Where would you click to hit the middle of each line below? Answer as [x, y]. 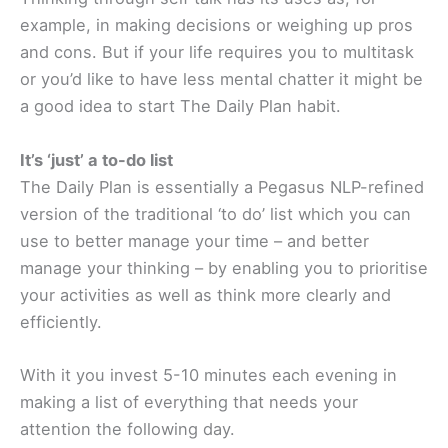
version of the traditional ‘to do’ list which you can [215, 213]
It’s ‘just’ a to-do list [96, 159]
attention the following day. [127, 428]
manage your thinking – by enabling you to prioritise [224, 267]
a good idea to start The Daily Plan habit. [180, 106]
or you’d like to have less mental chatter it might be [221, 79]
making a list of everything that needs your [189, 401]
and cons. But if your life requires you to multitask [217, 52]
